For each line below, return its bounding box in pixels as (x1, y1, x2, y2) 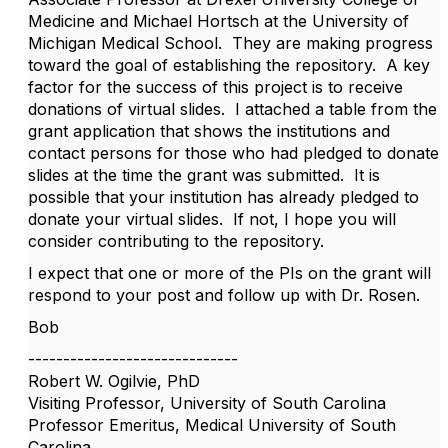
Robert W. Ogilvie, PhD (28, 371, 200, 391)
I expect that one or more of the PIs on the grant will (28, 263, 431, 283)
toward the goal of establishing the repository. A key (28, 55, 430, 75)
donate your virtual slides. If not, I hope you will (28, 209, 396, 229)
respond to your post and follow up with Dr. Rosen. (28, 285, 420, 305)
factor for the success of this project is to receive (28, 77, 403, 97)
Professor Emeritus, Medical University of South (28, 415, 396, 435)
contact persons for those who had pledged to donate (28, 143, 439, 163)
